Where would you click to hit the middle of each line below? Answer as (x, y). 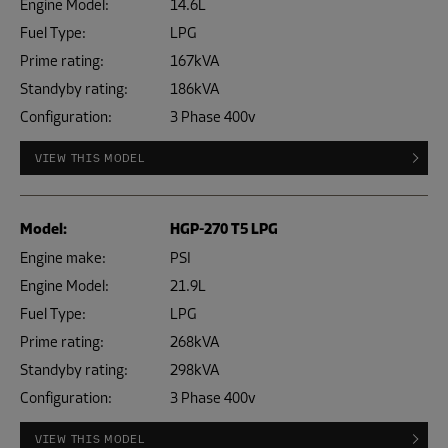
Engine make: (63, 258)
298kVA (194, 370)
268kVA (194, 342)
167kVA (194, 61)
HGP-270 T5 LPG (224, 229)
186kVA (194, 89)
